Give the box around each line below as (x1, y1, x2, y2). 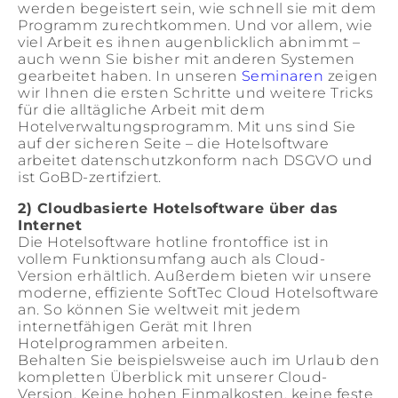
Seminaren (241, 68, 323, 84)
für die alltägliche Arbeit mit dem (18, 101, 265, 118)
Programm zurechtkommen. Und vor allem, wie (18, 17, 372, 34)
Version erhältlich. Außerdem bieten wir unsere (18, 267, 371, 284)
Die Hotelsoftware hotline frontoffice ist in (18, 234, 329, 251)
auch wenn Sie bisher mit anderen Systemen (18, 51, 355, 68)
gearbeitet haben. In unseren (18, 68, 242, 84)
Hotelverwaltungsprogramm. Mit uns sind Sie (18, 118, 355, 135)
